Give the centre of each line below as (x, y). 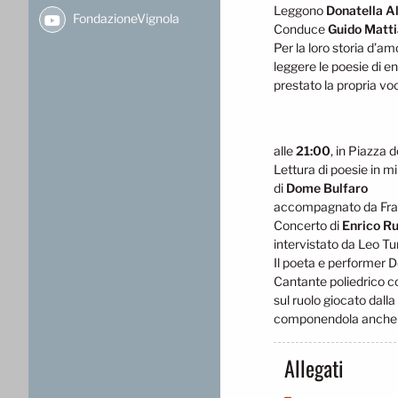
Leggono (300, 11)
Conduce (301, 29)
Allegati (314, 368)
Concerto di (308, 226)
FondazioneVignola (125, 19)
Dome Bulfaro (327, 188)
